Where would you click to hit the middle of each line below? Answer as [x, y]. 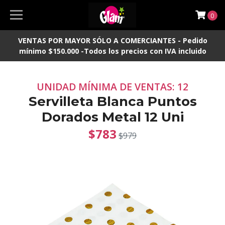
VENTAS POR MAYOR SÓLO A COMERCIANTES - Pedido [113, 40]
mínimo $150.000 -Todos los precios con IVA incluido [113, 51]
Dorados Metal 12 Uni [113, 117]
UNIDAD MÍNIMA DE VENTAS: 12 [113, 87]
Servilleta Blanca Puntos [113, 101]
